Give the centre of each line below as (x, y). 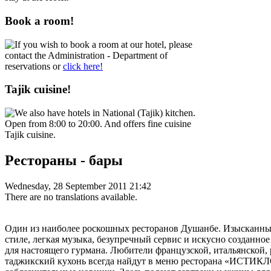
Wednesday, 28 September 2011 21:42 (78, 186)
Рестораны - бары (64, 161)
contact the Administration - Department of (86, 55)
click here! (83, 66)
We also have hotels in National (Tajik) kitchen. (105, 113)
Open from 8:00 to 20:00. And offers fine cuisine (98, 124)
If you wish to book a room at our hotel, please (103, 44)
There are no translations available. (71, 197)
